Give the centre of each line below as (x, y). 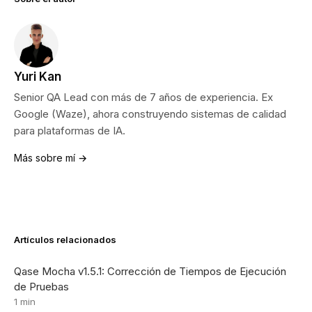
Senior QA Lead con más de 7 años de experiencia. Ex (143, 97)
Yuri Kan (38, 76)
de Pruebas (41, 286)
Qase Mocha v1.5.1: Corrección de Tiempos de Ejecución (150, 271)
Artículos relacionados (65, 239)
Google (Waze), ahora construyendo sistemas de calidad (150, 114)
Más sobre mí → (50, 157)
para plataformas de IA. (70, 130)
